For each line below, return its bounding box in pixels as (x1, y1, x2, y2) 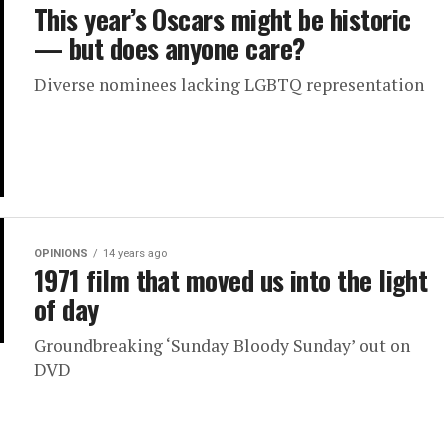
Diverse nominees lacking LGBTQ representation (34, 73, 424, 96)
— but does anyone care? (34, 28, 305, 68)
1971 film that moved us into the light (34, 260, 428, 300)
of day (34, 289, 99, 329)
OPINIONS (34, 247, 88, 260)
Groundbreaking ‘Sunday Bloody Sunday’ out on (34, 334, 410, 357)
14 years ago (103, 247, 167, 260)
